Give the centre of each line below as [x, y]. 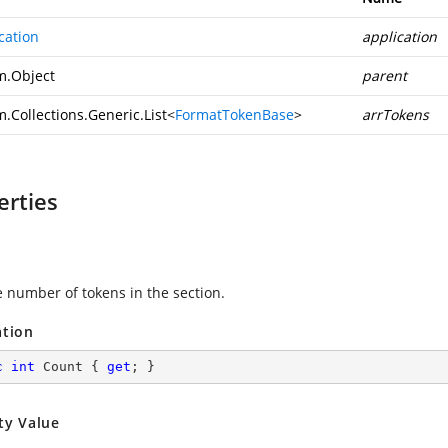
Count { [71, 366]
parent [384, 75]
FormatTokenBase [234, 114]
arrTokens [395, 114]
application [399, 36]
